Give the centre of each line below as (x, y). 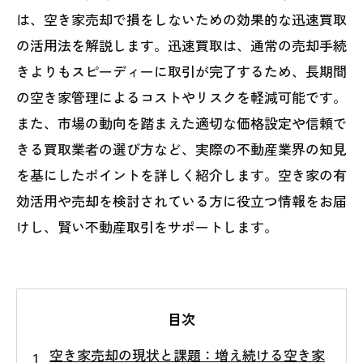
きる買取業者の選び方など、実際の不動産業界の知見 (181, 148)
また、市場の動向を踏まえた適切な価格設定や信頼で (181, 122)
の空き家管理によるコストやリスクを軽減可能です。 (181, 96)
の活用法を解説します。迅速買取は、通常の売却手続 (181, 45)
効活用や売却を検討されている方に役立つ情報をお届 (181, 200)
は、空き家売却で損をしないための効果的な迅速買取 (181, 19)
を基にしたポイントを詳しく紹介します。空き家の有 (181, 174)
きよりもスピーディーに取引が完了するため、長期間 (181, 70)
